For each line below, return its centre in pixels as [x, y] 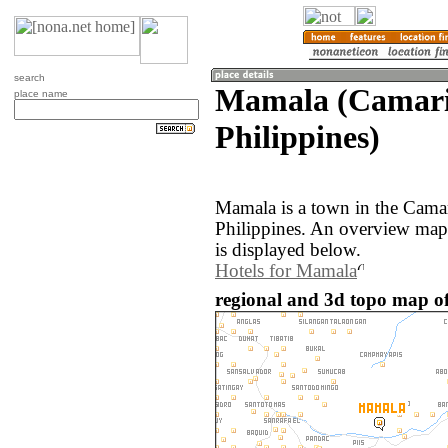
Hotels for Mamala [286, 271]
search [29, 77]
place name [41, 93]
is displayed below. [288, 250]
